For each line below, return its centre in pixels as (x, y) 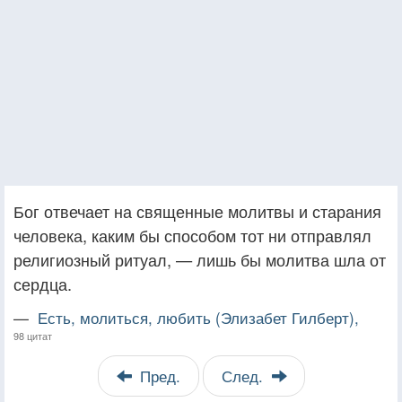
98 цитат (33, 335)
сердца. (43, 283)
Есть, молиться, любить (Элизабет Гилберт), (198, 317)
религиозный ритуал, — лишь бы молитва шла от (200, 259)
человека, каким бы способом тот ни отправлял (192, 235)
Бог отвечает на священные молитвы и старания (197, 210)
